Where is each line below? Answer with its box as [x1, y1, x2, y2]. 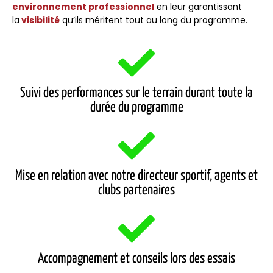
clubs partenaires [98, 183, 175, 198]
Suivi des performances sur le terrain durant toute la [20, 86, 253, 101]
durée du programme [90, 101, 183, 115]
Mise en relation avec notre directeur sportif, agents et [15, 169, 258, 183]
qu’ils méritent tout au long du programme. [60, 13, 247, 26]
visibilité [19, 13, 60, 26]
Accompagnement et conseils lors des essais [38, 252, 235, 266]
